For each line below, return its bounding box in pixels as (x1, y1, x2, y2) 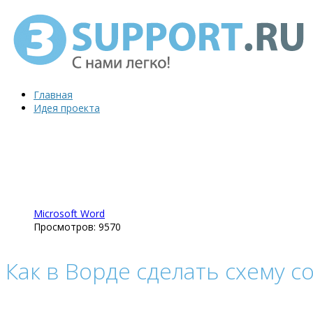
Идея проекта (34, 101, 100, 115)
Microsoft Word (34, 207, 105, 220)
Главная (34, 88, 73, 101)
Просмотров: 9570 (34, 220, 121, 233)
